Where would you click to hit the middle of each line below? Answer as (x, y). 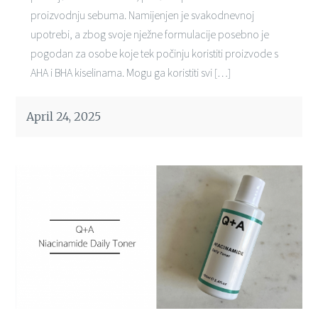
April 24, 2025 (64, 116)
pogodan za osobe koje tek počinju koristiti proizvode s (154, 53)
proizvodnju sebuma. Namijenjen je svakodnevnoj (142, 15)
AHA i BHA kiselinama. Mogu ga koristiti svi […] (130, 72)
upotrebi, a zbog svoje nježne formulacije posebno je (149, 34)
